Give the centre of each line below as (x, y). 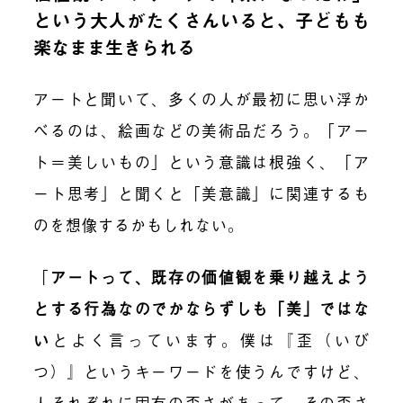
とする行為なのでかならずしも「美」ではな (201, 309)
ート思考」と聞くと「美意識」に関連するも (201, 193)
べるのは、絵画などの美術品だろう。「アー (201, 130)
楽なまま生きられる (115, 47)
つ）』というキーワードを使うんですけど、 (201, 372)
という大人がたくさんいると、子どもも (201, 20)
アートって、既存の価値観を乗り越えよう (210, 277)
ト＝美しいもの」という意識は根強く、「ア (201, 161)
